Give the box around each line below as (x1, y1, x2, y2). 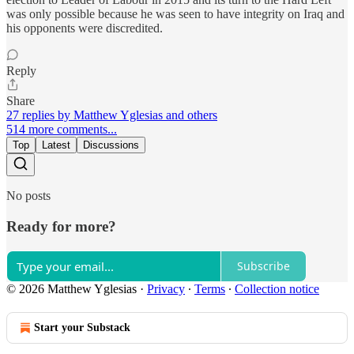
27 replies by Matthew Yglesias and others (6, 108, 217, 122)
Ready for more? (6, 217, 116, 235)
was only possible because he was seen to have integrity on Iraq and (6, 7, 345, 21)
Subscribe (237, 258, 290, 274)
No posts (6, 189, 51, 203)
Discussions (83, 139, 139, 152)
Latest (42, 139, 70, 152)
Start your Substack (34, 321, 130, 333)
